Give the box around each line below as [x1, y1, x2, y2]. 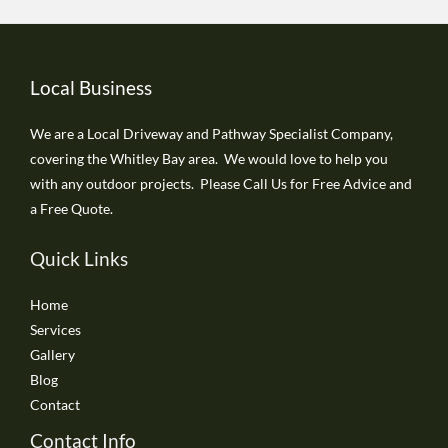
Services [30, 320, 81, 338]
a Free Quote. [30, 199, 113, 217]
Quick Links [30, 246, 128, 270]
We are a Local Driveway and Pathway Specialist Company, [30, 124, 393, 142]
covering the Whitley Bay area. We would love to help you [30, 149, 388, 167]
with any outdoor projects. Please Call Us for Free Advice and [30, 174, 412, 192]
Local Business [30, 75, 152, 99]
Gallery [30, 345, 75, 363]
